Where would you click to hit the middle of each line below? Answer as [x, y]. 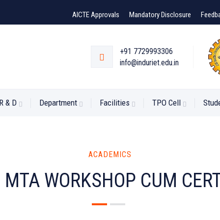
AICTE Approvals [96, 15]
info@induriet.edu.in [149, 62]
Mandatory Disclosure [160, 15]
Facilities [115, 103]
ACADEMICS [110, 154]
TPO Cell [166, 103]
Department [58, 103]
